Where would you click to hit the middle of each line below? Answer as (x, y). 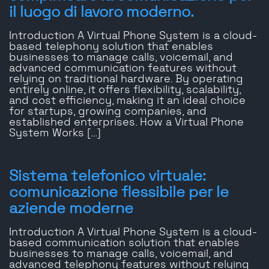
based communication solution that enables (124, 243)
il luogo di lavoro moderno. (101, 13)
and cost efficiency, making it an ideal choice (127, 101)
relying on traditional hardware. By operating (126, 80)
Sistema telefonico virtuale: (107, 177)
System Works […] (55, 134)
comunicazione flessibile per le (119, 193)
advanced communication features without (123, 69)
